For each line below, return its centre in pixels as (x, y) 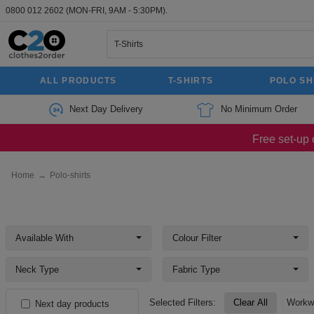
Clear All (251, 302)
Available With (45, 238)
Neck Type (37, 269)
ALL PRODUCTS (78, 81)
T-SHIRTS (191, 81)
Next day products (72, 304)
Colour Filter (197, 238)
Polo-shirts (70, 175)
